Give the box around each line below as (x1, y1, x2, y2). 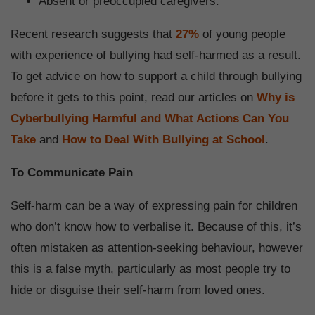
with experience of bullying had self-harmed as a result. (11, 49, 301, 63)
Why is (257, 91, 295, 105)
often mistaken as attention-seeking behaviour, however (11, 241, 303, 255)
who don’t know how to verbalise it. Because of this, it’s (11, 220, 302, 234)
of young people (199, 27, 285, 41)
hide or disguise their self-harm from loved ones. (11, 283, 269, 297)
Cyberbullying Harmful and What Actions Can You (11, 112, 289, 126)
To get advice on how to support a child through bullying (11, 70, 302, 84)
